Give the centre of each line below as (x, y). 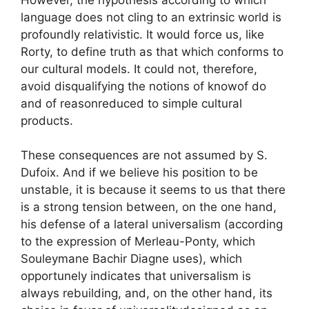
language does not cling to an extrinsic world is (151, 17)
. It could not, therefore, (192, 69)
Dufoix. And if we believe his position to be (139, 172)
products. (47, 120)
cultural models (84, 69)
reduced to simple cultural (170, 103)
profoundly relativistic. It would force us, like (142, 34)
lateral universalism (167, 224)
